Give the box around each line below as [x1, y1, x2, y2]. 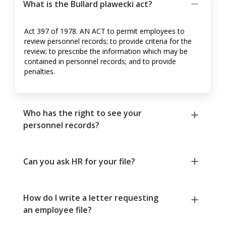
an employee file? [23, 204, 92, 215]
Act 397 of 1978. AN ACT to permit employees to [24, 26, 185, 36]
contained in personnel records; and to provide [24, 56, 176, 66]
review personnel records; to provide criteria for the [24, 36, 192, 46]
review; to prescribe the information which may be [24, 46, 188, 56]
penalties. [24, 66, 55, 76]
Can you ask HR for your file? [23, 155, 135, 167]
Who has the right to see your [23, 107, 142, 119]
